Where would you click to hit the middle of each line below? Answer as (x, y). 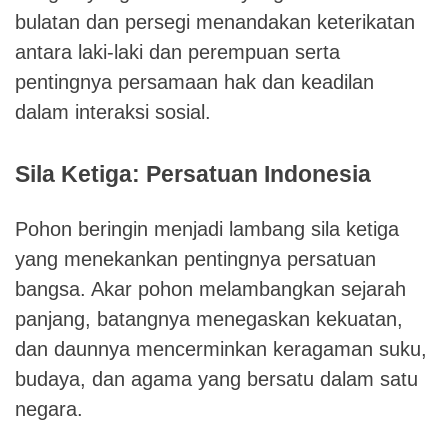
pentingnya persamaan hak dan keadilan (194, 81)
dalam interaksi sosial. (113, 111)
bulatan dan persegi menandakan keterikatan (215, 21)
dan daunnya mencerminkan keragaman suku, (221, 348)
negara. (49, 408)
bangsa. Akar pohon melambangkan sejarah (210, 288)
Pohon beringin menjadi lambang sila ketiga (207, 228)
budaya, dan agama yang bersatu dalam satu (216, 378)
